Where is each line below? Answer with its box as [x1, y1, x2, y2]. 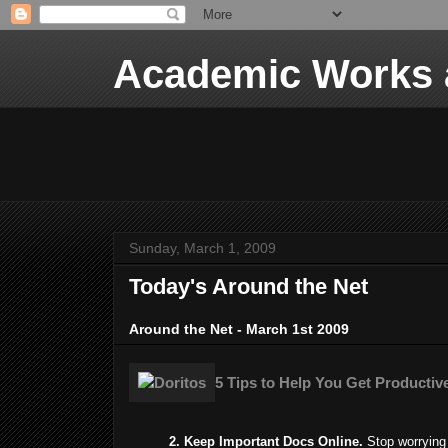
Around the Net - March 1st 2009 [129, 321, 349, 338]
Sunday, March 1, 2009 [129, 240, 276, 256]
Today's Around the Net [129, 274, 368, 299]
